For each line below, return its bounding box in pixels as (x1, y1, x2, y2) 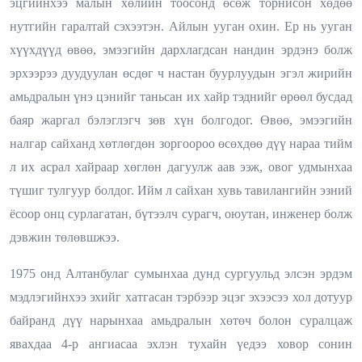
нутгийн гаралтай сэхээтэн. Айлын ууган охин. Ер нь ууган (10, 19, 352, 33)
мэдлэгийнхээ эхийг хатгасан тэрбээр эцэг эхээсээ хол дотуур (10, 289, 352, 304)
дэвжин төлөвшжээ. (10, 229, 120, 244)
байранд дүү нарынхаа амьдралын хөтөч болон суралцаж (10, 313, 352, 327)
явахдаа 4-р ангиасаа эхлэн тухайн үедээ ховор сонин (10, 336, 352, 351)
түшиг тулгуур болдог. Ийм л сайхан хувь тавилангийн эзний (10, 183, 352, 197)
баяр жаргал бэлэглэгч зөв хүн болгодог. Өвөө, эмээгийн (10, 112, 352, 127)
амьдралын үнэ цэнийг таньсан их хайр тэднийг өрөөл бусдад (10, 89, 352, 103)
